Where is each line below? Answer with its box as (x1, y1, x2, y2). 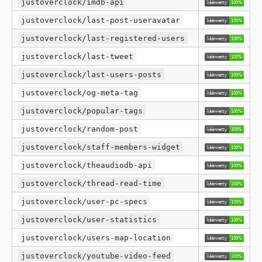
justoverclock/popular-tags (21, 106, 143, 115)
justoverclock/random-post (21, 124, 139, 133)
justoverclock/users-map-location (21, 233, 171, 242)
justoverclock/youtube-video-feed (21, 251, 171, 260)
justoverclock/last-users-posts (21, 70, 162, 79)
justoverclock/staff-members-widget (21, 142, 181, 151)
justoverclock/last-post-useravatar (21, 15, 181, 25)
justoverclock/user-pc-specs (21, 196, 148, 206)
